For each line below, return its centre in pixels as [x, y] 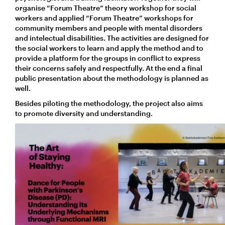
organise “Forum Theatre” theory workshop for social [106, 8]
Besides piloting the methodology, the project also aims [109, 103]
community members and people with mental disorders [109, 28]
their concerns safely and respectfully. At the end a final [109, 68]
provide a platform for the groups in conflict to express [108, 58]
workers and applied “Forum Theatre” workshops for [104, 18]
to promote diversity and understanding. [84, 113]
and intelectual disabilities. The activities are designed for [112, 38]
